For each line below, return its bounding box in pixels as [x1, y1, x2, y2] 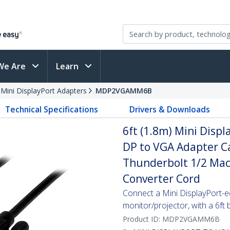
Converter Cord [123, 171, 200, 186]
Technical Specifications [5, 104, 99, 115]
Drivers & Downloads [129, 104, 210, 115]
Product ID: [123, 214, 162, 224]
